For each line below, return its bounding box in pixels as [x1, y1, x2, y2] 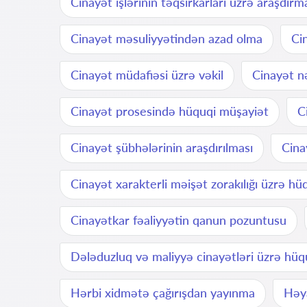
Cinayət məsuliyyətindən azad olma [71, 31, 262, 46]
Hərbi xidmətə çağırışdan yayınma [71, 285, 255, 300]
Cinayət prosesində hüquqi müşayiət [71, 103, 269, 119]
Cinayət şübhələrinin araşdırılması [71, 140, 253, 155]
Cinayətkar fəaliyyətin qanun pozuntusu [71, 212, 286, 228]
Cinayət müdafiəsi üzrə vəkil [71, 67, 223, 82]
